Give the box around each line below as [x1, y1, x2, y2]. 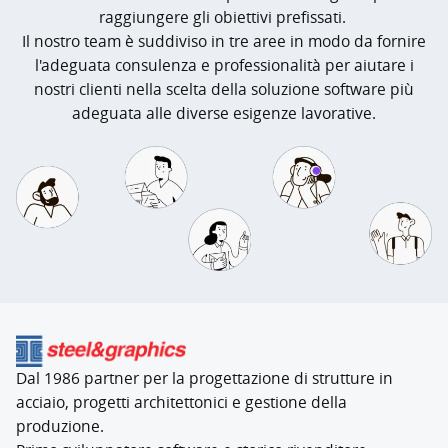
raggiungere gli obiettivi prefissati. [98, 6, 350, 28]
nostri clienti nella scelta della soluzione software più [34, 78, 414, 100]
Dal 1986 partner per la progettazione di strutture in [16, 368, 393, 389]
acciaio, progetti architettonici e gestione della [16, 392, 347, 413]
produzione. [16, 416, 104, 437]
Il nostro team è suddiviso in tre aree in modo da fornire [22, 30, 426, 52]
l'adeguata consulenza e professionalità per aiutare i [34, 54, 414, 76]
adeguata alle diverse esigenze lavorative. [72, 102, 376, 124]
